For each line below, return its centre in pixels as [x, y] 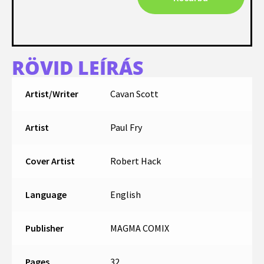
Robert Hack [135, 161]
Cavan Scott [134, 94]
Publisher [44, 228]
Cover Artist [50, 161]
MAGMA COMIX [139, 228]
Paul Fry [126, 128]
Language [46, 195]
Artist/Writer [52, 94]
